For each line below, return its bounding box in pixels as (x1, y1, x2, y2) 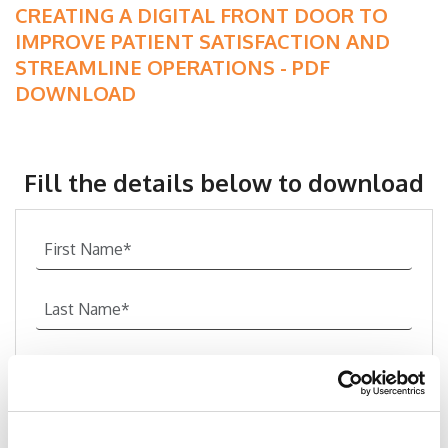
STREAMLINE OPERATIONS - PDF (15, 54, 330, 80)
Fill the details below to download (24, 167, 424, 198)
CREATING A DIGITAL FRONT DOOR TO (15, 2, 388, 28)
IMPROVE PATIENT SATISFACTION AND (15, 28, 390, 54)
